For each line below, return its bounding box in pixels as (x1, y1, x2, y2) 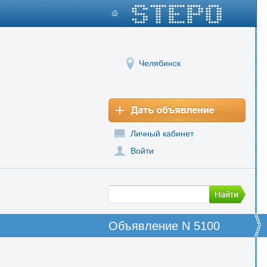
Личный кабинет (131, 129, 194, 138)
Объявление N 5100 (108, 219, 220, 232)
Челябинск (139, 58, 181, 68)
